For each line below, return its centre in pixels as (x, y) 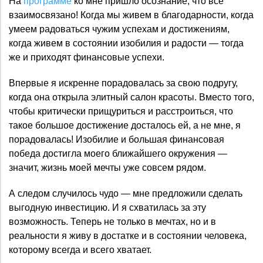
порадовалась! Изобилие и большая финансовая (117, 139)
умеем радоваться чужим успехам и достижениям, (119, 29)
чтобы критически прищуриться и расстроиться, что (121, 111)
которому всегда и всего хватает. (80, 249)
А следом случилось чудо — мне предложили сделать (126, 193)
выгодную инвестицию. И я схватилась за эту (107, 207)
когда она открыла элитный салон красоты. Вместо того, (131, 97)
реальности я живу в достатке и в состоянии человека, (128, 235)
